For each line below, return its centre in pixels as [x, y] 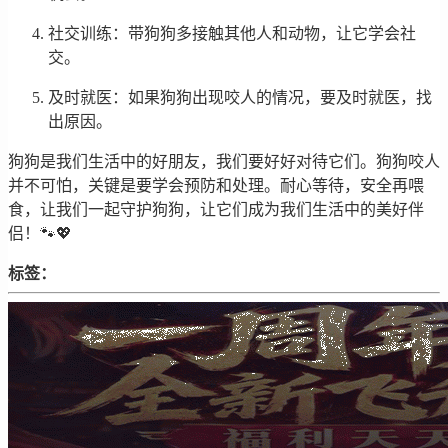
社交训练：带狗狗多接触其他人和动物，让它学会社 [232, 34]
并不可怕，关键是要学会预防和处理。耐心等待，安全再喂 [216, 186]
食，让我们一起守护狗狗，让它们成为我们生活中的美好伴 [216, 210]
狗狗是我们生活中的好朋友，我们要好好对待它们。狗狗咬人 [224, 162]
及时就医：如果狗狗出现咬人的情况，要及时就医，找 [240, 98]
